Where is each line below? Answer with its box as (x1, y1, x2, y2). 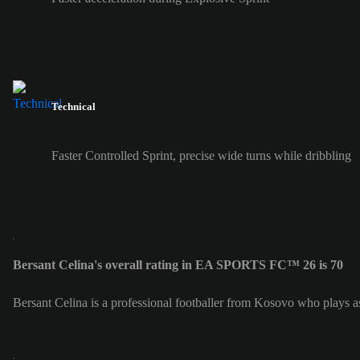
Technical (51, 100, 96, 113)
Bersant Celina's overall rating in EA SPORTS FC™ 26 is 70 (13, 258, 343, 272)
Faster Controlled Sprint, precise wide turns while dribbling (51, 149, 351, 163)
